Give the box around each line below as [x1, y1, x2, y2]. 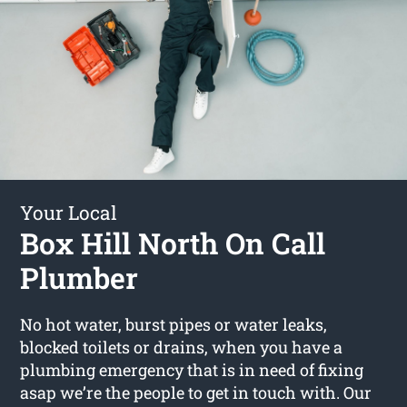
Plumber [20, 257, 139, 297]
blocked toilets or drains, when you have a [20, 335, 343, 358]
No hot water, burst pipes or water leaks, [20, 313, 328, 335]
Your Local [20, 199, 118, 225]
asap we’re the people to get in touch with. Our [20, 381, 372, 403]
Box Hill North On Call [20, 223, 326, 263]
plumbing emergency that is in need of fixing [20, 358, 364, 381]
